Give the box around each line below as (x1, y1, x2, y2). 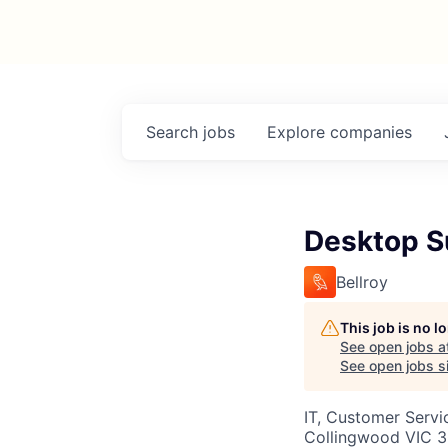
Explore (267, 122, 330, 142)
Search (146, 122, 203, 142)
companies (330, 122, 412, 142)
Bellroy (336, 272, 388, 292)
